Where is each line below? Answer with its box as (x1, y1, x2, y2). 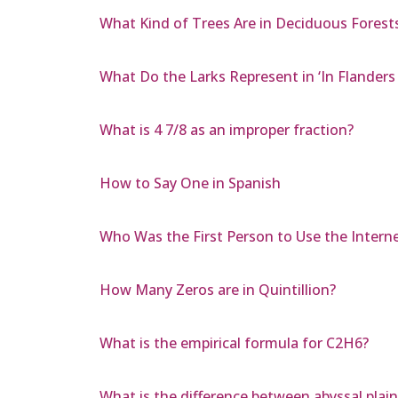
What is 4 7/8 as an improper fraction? (99, 120, 354, 140)
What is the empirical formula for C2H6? (99, 333, 369, 354)
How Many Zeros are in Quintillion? (99, 280, 336, 300)
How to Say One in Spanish (99, 173, 281, 194)
